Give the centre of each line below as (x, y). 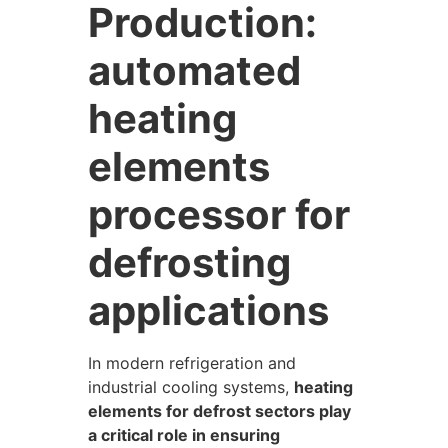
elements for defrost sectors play (219, 411)
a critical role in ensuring (184, 435)
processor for (219, 215)
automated (194, 71)
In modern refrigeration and (192, 363)
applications (208, 311)
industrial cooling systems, (191, 387)
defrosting (189, 263)
